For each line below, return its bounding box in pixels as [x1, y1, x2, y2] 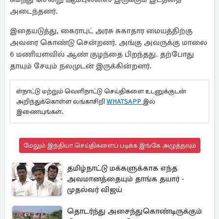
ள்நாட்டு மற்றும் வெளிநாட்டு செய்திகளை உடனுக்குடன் [16, 87, 186, 95]
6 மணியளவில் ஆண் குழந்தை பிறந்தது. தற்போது [10, 49, 194, 59]
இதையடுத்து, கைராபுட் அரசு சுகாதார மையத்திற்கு [10, 26, 193, 36]
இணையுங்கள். [16, 108, 66, 116]
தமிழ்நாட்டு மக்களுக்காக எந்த [67, 163, 177, 173]
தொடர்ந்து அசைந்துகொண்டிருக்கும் [67, 206, 202, 216]
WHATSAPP [107, 97, 143, 106]
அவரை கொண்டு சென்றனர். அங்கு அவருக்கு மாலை [10, 38, 207, 47]
